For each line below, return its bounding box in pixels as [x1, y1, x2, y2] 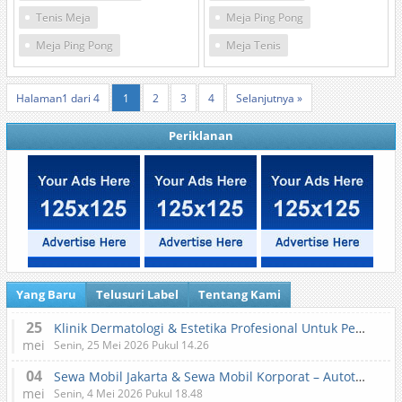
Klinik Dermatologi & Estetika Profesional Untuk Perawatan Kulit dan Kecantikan [354, 319, 365, 337]
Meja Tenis [225, 38, 281, 54]
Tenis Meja [36, 10, 92, 26]
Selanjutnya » [235, 91, 302, 107]
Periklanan [168, 127, 233, 144]
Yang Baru [15, 286, 76, 303]
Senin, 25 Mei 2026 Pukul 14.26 [53, 337, 209, 354]
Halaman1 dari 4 [15, 91, 100, 107]
